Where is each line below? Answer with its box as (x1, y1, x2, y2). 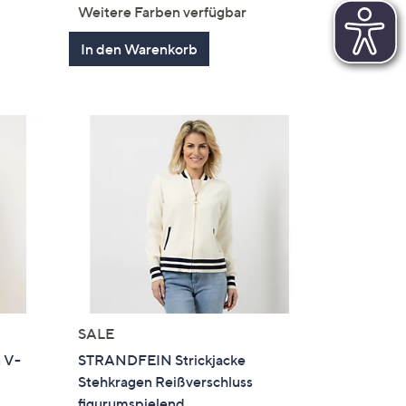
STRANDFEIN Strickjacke (78, 351, 246, 370)
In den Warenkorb (81, 39, 198, 58)
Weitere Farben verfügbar (78, 2, 247, 21)
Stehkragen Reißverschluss (78, 372, 254, 391)
